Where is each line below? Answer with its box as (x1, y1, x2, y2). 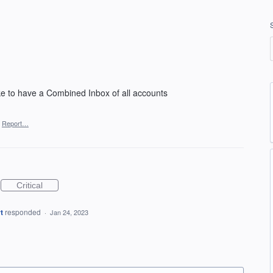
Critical (16, 180, 43, 190)
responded (4, 207, 43, 217)
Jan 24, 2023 (49, 207, 88, 217)
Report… (2, 118, 29, 128)
